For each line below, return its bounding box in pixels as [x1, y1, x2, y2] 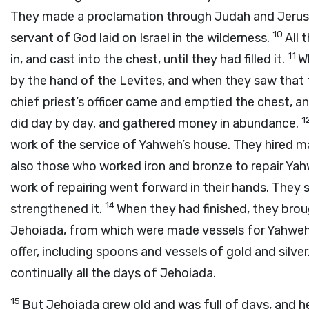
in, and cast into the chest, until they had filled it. [10, 52, 288, 67]
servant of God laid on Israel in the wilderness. [10, 30, 272, 46]
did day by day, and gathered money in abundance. [10, 116, 301, 131]
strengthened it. [10, 201, 105, 217]
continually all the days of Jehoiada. [10, 266, 216, 281]
